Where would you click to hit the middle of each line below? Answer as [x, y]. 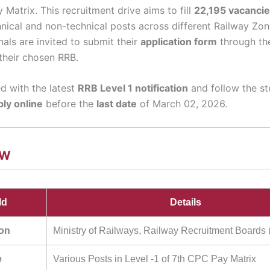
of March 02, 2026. [182, 104]
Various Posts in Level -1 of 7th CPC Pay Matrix [155, 259]
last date [117, 104]
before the [70, 104]
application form [179, 41]
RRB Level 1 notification [133, 88]
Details [186, 202]
